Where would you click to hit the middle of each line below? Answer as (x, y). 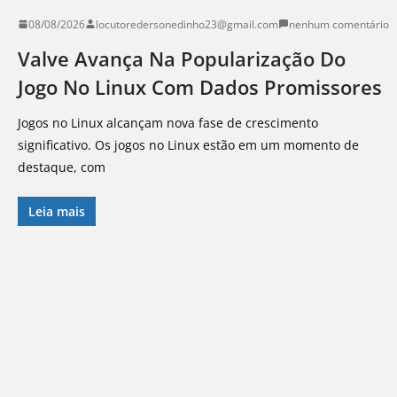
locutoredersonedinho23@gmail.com (187, 24)
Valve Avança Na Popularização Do (182, 58)
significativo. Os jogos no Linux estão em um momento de (188, 144)
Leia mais (57, 211)
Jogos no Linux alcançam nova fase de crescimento (168, 122)
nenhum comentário (339, 24)
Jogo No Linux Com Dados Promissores (200, 86)
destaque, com (62, 167)
